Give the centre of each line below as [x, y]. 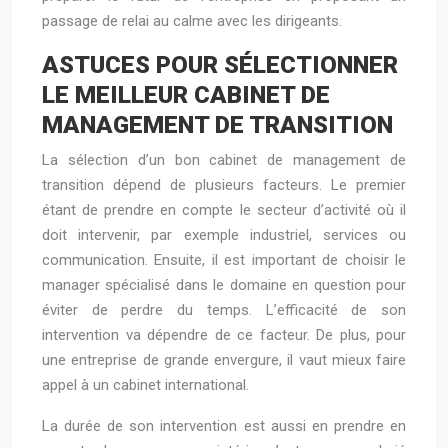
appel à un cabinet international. [145, 385]
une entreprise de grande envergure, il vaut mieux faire [224, 360]
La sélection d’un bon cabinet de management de [224, 160]
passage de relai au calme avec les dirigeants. [192, 21]
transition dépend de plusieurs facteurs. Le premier [224, 185]
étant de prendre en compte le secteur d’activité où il [224, 210]
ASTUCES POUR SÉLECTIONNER [220, 65]
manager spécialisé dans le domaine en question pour [224, 285]
